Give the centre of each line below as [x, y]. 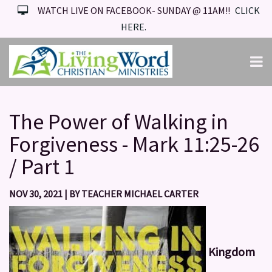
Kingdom [230, 251]
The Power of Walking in [119, 121]
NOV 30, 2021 [36, 193]
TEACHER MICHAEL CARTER [140, 193]
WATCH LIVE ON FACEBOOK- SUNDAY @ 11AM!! [134, 10]
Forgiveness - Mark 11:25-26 [134, 144]
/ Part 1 [42, 166]
